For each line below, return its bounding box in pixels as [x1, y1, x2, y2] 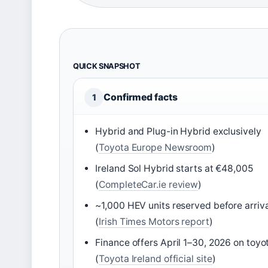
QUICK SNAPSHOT [73, 62, 141, 71]
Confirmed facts [103, 92, 178, 103]
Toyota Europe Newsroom [99, 142, 212, 154]
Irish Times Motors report [99, 216, 209, 228]
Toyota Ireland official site [99, 253, 212, 265]
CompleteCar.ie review [99, 179, 199, 191]
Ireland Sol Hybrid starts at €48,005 [95, 163, 254, 175]
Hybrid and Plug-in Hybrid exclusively [95, 126, 261, 138]
